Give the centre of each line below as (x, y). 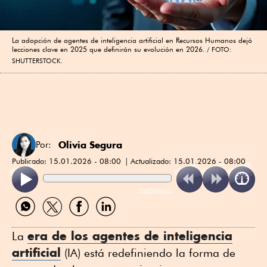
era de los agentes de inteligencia (130, 235)
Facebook (85, 221)
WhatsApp (33, 221)
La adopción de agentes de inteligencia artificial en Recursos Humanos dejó (132, 40)
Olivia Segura (90, 145)
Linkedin (109, 221)
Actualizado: (152, 161)
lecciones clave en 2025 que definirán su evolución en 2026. (108, 49)
